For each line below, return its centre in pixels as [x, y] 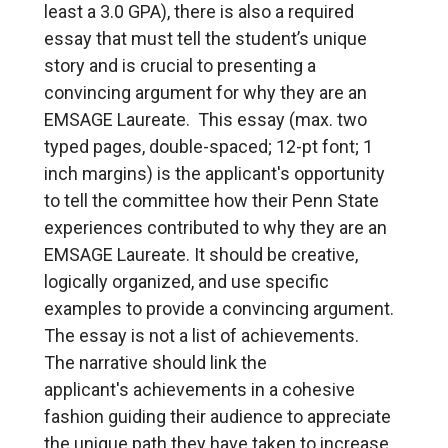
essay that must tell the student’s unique [205, 39]
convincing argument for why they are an [205, 93]
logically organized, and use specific [186, 282]
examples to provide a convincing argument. [219, 309]
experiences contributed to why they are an [215, 228]
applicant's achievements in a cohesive [199, 390]
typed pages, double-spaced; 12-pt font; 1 [208, 147]
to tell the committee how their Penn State [211, 201]
